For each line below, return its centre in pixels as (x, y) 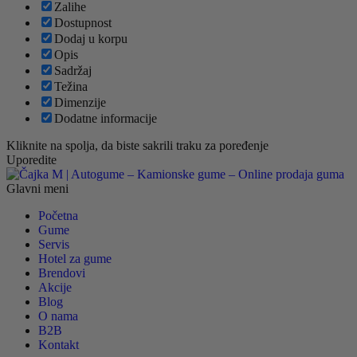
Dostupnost (83, 23)
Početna (58, 216)
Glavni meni (37, 189)
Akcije (55, 288)
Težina (71, 87)
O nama (58, 316)
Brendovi (62, 273)
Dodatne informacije (106, 119)
